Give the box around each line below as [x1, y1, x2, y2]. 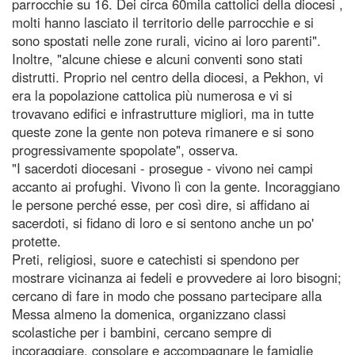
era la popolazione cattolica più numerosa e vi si [12, 85, 292, 105]
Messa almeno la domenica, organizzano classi [12, 303, 286, 323]
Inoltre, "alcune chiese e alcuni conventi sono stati [12, 48, 303, 68]
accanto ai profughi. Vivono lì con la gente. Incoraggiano [12, 176, 340, 196]
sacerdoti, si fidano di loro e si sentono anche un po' [12, 212, 314, 232]
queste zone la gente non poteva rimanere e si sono [12, 121, 314, 141]
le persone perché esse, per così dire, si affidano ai [12, 194, 310, 214]
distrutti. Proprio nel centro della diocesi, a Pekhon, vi [12, 67, 323, 86]
